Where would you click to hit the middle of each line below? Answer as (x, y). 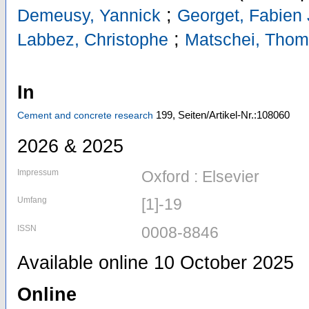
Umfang (32, 200)
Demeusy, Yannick (89, 16)
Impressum (38, 173)
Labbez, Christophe (93, 40)
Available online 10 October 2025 (156, 263)
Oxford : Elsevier (200, 177)
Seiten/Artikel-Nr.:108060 (234, 114)
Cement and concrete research (85, 115)
